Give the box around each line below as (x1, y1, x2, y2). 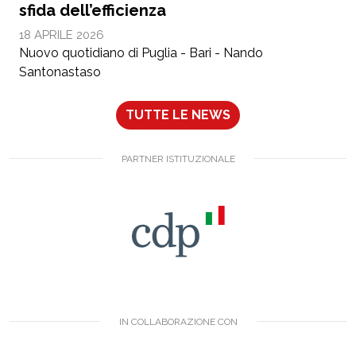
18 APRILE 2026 (19, 27, 104, 42)
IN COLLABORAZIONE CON (118, 315, 238, 327)
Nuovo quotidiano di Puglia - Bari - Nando (19, 44, 263, 60)
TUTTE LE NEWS (126, 106, 230, 122)
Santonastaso (19, 64, 101, 79)
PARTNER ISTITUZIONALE (121, 153, 235, 164)
